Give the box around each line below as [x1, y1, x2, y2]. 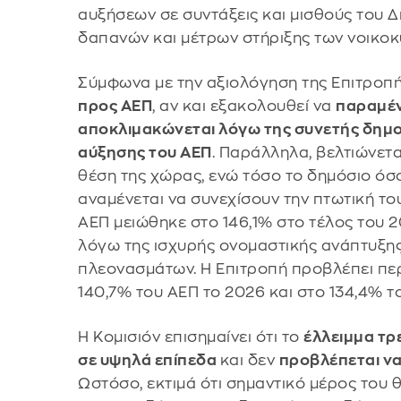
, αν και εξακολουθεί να [152, 98, 337, 114]
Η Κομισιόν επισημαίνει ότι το [78, 328, 304, 345]
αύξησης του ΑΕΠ [78, 144, 212, 160]
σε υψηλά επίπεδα [78, 352, 220, 368]
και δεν [219, 352, 279, 368]
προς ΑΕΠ [78, 98, 153, 114]
